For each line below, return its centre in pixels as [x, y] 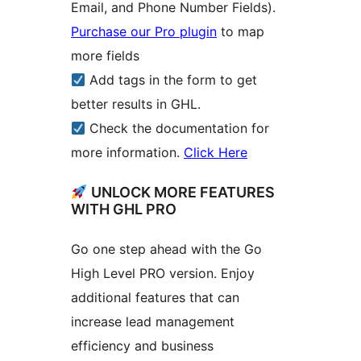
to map [241, 31]
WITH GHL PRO [124, 209]
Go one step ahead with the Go [166, 249]
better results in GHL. [136, 104]
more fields [105, 55]
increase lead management [153, 321]
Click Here [216, 152]
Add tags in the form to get [172, 79]
